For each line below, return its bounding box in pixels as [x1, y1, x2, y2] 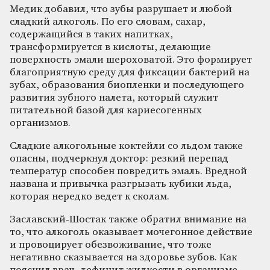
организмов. [10, 118, 71, 128]
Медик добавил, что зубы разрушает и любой [10, 4, 232, 14]
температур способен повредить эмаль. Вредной [10, 166, 247, 177]
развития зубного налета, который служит [10, 92, 218, 103]
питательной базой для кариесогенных [10, 105, 202, 116]
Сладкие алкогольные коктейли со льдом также [10, 140, 243, 151]
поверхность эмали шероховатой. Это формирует [10, 54, 252, 65]
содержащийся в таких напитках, [10, 29, 173, 40]
